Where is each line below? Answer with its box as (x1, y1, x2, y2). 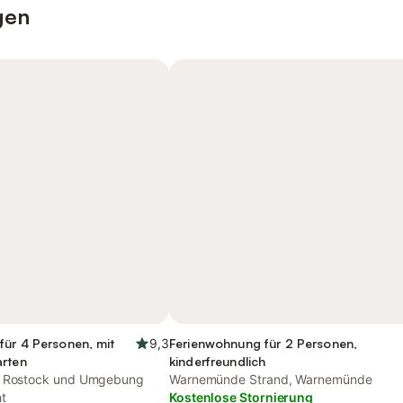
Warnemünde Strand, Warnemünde (169, 372, 372, 387)
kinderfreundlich (169, 354, 266, 369)
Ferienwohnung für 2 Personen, (169, 336, 358, 351)
